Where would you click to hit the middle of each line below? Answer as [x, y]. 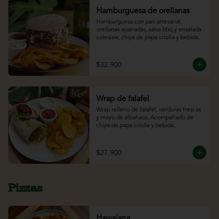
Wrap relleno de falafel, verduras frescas [148, 110]
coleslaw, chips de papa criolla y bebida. [148, 38]
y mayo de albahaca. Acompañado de [145, 118]
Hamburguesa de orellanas [143, 11]
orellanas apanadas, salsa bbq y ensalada [149, 30]
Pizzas [25, 188]
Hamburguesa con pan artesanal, [139, 22]
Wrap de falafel [122, 99]
